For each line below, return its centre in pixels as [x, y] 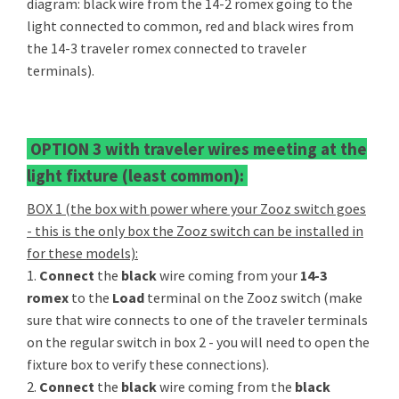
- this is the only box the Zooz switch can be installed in [195, 231]
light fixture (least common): [137, 176]
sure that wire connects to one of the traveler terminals [197, 320]
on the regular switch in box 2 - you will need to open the [198, 342]
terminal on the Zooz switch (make [255, 298]
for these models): [82, 253]
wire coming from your [230, 276]
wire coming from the [227, 387]
